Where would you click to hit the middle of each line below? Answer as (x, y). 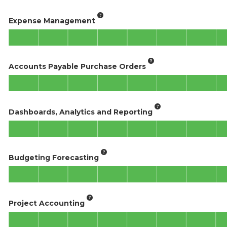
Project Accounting (47, 203)
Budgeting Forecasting (54, 157)
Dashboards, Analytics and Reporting (81, 112)
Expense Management (52, 21)
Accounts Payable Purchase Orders (77, 66)
